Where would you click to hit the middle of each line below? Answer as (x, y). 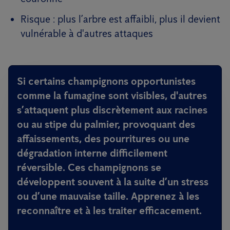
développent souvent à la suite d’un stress (113, 182)
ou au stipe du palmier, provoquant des (106, 124)
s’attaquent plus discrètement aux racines (112, 110)
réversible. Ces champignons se (89, 167)
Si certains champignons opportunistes (106, 81)
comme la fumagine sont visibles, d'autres (112, 95)
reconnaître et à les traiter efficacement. (109, 210)
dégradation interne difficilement (92, 153)
